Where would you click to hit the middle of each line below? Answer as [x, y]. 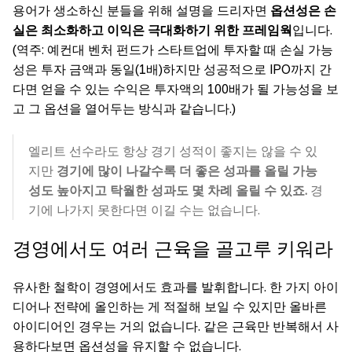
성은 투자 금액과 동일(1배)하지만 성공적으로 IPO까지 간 [172, 69]
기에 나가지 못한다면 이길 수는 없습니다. [144, 210]
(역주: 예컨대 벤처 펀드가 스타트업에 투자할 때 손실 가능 [173, 49]
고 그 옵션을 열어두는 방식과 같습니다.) [124, 108]
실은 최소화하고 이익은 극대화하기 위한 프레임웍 [152, 30]
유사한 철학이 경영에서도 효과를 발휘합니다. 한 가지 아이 [176, 287]
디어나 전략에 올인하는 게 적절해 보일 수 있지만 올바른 [170, 306]
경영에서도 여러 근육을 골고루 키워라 [173, 248]
